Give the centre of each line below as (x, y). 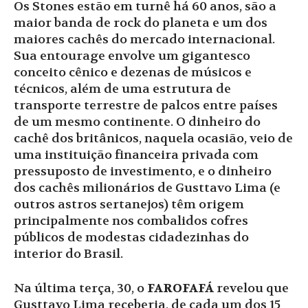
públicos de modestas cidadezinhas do (131, 238)
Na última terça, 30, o (80, 289)
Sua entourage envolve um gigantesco (132, 56)
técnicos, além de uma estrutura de (122, 89)
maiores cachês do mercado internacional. (144, 40)
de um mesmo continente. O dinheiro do (137, 122)
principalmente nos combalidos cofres (131, 221)
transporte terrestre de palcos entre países (146, 106)
